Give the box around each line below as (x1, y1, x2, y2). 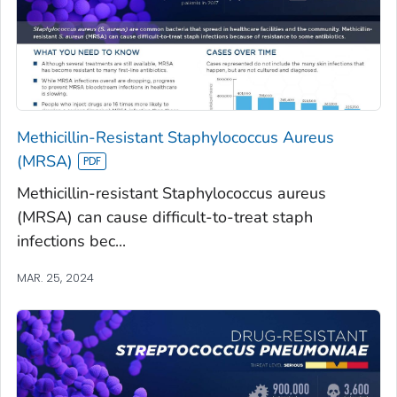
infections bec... (17, 230, 126, 252)
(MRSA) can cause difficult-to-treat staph (17, 206, 313, 228)
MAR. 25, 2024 (17, 269, 94, 286)
